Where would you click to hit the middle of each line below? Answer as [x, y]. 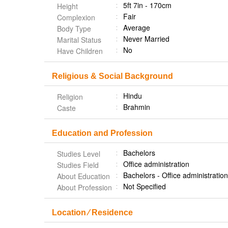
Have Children [80, 51]
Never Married [146, 39]
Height [67, 6]
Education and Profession [102, 133]
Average [137, 27]
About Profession [84, 187]
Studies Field [78, 165]
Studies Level [79, 154]
